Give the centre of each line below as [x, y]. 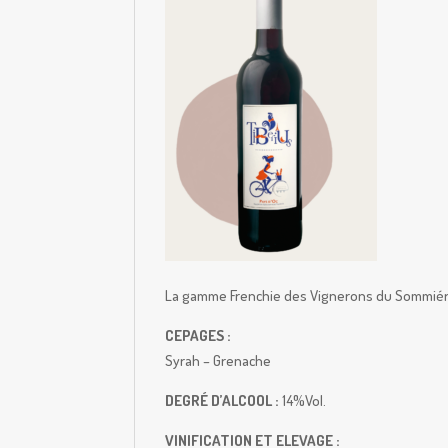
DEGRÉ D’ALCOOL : [224, 400]
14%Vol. [304, 400]
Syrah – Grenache [218, 360]
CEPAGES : [198, 335]
